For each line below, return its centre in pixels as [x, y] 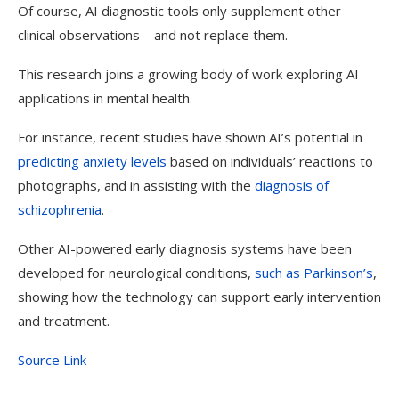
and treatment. [65, 321]
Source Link [52, 360]
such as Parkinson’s [314, 273]
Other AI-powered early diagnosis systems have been [185, 248]
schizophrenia [60, 209]
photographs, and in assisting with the [136, 185]
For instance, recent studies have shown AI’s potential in [190, 137]
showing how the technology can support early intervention [199, 297]
